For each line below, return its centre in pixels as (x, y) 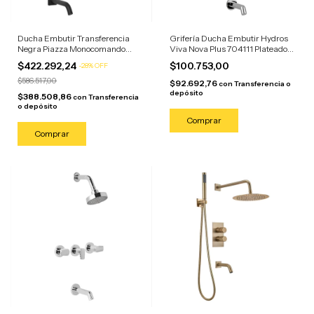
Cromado (187, 59)
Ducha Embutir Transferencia (74, 38)
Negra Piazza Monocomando (71, 48)
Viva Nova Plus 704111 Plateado (228, 48)
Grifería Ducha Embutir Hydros (228, 38)
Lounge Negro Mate (54, 59)
